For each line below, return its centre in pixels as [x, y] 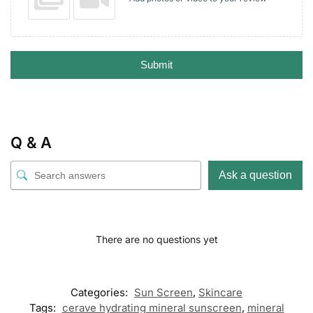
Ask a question [255, 175]
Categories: [101, 292]
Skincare [220, 292]
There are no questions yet [156, 239]
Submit [156, 64]
